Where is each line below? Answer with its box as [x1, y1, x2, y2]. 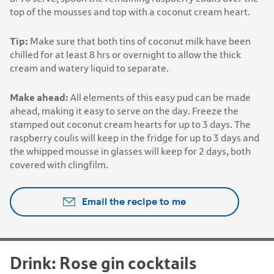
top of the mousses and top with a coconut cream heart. [10, 6, 250, 18]
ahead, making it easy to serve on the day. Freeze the [10, 105, 239, 117]
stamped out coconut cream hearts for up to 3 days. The [10, 119, 251, 131]
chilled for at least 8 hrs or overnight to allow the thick [10, 49, 241, 61]
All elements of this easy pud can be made [68, 92, 251, 104]
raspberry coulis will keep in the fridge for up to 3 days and [10, 132, 259, 144]
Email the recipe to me [82, 193, 186, 208]
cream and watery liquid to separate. [10, 62, 169, 75]
